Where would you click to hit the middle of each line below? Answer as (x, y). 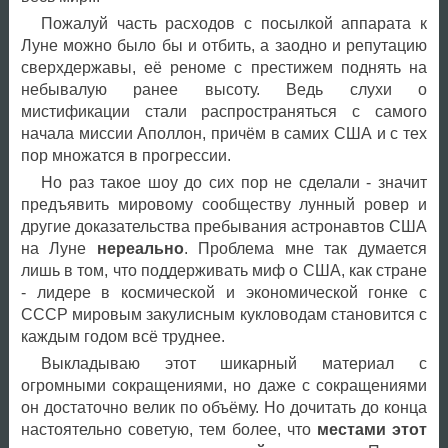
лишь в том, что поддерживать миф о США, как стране (223, 271)
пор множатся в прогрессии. (125, 156)
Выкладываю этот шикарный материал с (233, 364)
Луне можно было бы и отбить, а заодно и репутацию (223, 46)
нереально (140, 249)
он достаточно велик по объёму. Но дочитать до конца (223, 408)
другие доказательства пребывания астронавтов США (223, 227)
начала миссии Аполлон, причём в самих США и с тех (223, 134)
